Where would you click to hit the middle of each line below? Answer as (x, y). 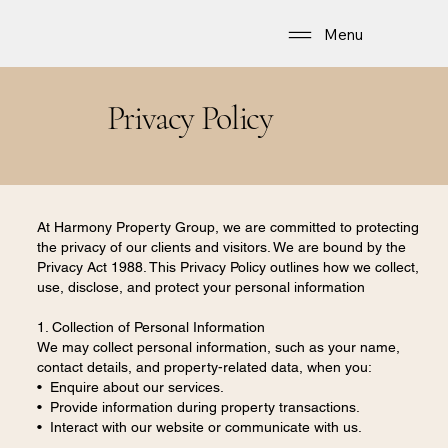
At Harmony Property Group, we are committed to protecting (227, 227)
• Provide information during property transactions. (198, 407)
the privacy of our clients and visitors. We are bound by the (221, 247)
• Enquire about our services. (130, 387)
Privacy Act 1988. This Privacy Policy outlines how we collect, (227, 267)
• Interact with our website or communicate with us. (199, 427)
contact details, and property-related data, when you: (204, 367)
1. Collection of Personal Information (150, 327)
